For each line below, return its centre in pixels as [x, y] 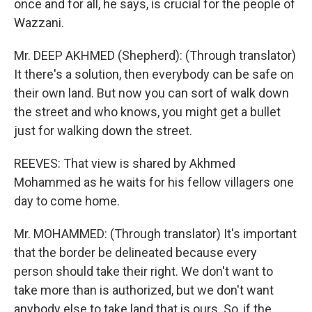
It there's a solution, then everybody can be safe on [154, 74]
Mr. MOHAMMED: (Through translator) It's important [155, 234]
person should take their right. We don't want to [143, 271]
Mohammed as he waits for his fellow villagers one [154, 182]
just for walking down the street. [103, 131]
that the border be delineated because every [135, 252]
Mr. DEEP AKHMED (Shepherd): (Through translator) [155, 55]
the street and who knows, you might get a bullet [147, 112]
